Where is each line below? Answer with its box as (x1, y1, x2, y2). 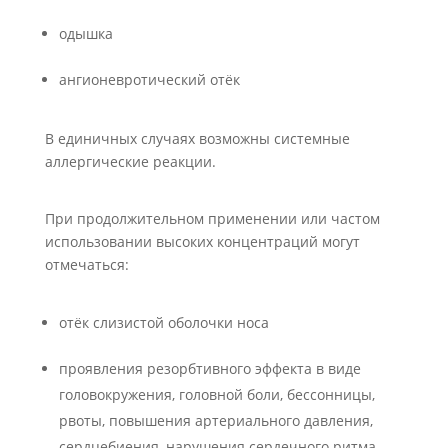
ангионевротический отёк (58, 70, 240, 89)
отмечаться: (44, 255, 129, 274)
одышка (58, 24, 113, 43)
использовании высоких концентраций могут (44, 232, 360, 251)
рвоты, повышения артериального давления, (58, 411, 373, 430)
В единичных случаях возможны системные (44, 129, 350, 148)
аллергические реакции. (44, 152, 216, 171)
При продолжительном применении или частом (44, 209, 380, 228)
